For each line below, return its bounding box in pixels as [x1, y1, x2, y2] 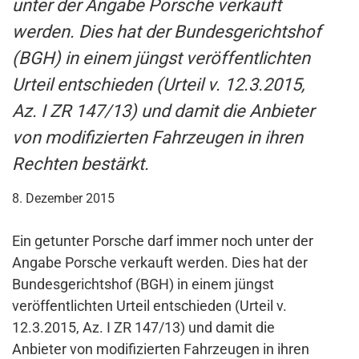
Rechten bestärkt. [12, 154, 149, 175]
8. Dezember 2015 [12, 191, 115, 207]
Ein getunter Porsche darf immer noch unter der [12, 232, 313, 250]
